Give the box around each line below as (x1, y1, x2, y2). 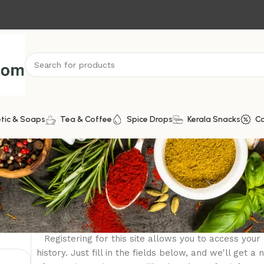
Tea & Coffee (60, 114, 112, 124)
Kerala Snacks (187, 114, 240, 124)
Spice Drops (127, 114, 173, 124)
